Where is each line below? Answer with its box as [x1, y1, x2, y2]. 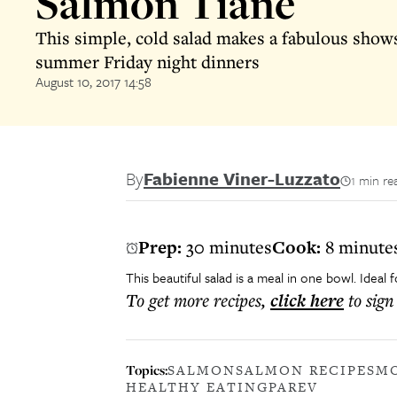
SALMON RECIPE [236, 361, 367, 379]
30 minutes [186, 235, 272, 259]
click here [270, 288, 344, 313]
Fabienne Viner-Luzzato [144, 166, 340, 191]
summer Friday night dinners [35, 50, 260, 74]
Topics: [126, 360, 167, 379]
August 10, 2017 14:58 [35, 72, 152, 91]
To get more [126, 288, 214, 312]
